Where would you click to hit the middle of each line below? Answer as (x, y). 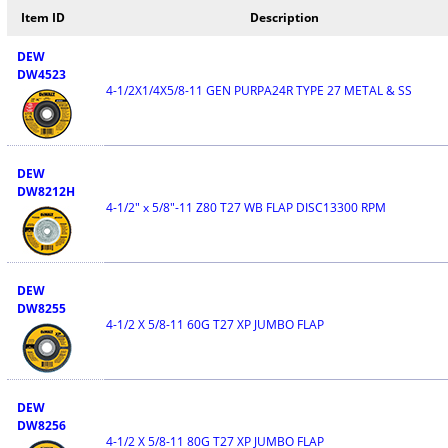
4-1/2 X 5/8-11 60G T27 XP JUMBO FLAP (214, 324)
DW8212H (45, 191)
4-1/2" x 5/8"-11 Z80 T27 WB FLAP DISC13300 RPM (245, 207)
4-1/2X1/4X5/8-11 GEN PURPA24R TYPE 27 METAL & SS (258, 90)
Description (284, 17)
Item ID (43, 17)
